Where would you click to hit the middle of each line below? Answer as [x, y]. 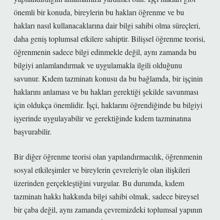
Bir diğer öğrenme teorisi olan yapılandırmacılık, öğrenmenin [108, 156]
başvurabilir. [33, 131]
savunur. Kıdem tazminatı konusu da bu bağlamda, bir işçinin [108, 78]
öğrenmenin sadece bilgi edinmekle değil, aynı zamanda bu [105, 52]
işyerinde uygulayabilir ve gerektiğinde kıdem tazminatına [102, 118]
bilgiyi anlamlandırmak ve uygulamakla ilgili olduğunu [98, 65]
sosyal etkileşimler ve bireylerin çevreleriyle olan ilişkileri [102, 170]
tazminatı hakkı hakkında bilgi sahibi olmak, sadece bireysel [106, 196]
